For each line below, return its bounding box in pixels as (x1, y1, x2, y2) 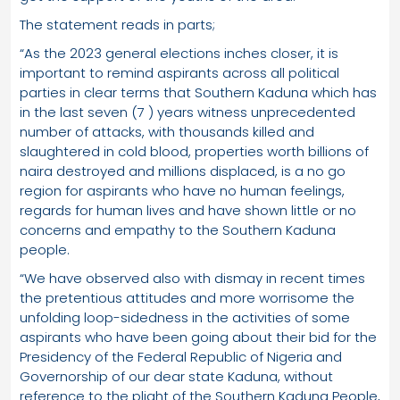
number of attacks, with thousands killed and (20, 121, 314, 141)
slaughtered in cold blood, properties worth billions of (20, 141, 369, 161)
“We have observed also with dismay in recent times (20, 268, 365, 287)
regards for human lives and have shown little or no (20, 200, 356, 220)
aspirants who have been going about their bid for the (20, 327, 377, 346)
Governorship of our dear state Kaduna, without (20, 366, 333, 386)
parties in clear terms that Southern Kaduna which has (20, 82, 377, 102)
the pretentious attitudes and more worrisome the (20, 287, 354, 307)
